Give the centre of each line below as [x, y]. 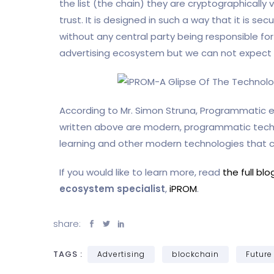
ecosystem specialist [112, 188]
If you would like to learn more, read [141, 172]
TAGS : [69, 254]
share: [68, 223]
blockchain [195, 254]
